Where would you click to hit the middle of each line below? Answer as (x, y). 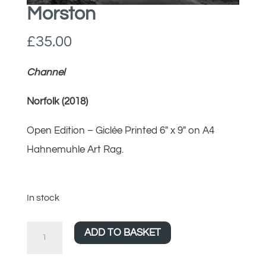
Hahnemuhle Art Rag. (75, 149)
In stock (43, 197)
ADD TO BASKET (122, 233)
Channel (45, 72)
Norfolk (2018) (57, 101)
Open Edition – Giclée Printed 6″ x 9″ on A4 (120, 130)
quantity (45, 249)
